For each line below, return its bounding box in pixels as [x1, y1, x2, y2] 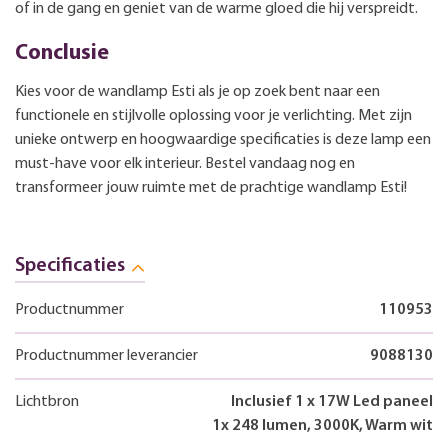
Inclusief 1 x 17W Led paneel [231, 394, 433, 410]
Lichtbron [15, 394, 79, 410]
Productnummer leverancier [15, 348, 198, 364]
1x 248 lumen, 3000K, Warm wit [212, 418, 433, 434]
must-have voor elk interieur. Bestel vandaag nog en [15, 156, 355, 172]
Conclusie [15, 43, 109, 64]
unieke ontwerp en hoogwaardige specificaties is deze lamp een [15, 132, 431, 148]
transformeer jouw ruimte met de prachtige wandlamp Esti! [15, 180, 407, 196]
